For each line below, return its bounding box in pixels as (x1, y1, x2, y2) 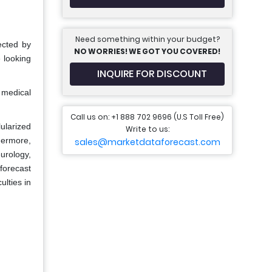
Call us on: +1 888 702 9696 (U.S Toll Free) (70, 112, 224, 122)
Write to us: (125, 124, 169, 134)
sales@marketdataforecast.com (74, 136, 220, 148)
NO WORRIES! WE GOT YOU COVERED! (74, 46, 220, 56)
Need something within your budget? (75, 34, 220, 44)
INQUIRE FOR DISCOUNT (97, 67, 207, 81)
